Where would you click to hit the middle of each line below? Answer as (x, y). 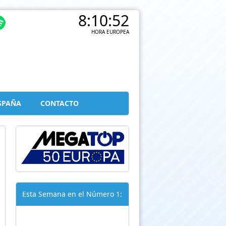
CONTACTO (59, 103)
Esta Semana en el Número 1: (72, 194)
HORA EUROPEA (110, 32)
